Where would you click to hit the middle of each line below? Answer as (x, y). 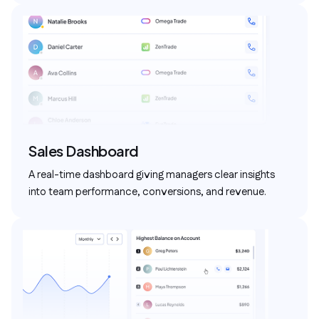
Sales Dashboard (84, 151)
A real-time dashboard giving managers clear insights (152, 175)
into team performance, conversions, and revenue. (147, 192)
